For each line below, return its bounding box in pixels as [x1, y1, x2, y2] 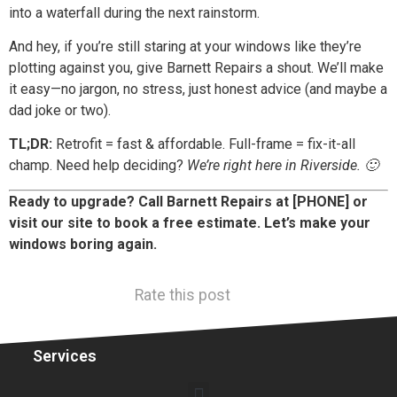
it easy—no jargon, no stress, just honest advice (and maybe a [9, 81, 387, 98]
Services [32, 346, 97, 365]
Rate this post [135, 285, 230, 304]
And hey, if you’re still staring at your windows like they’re [9, 38, 362, 56]
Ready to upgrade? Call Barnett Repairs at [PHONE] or [9, 192, 368, 210]
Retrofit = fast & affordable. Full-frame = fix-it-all [52, 136, 355, 153]
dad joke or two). [9, 102, 111, 120]
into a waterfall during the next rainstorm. [9, 4, 260, 21]
